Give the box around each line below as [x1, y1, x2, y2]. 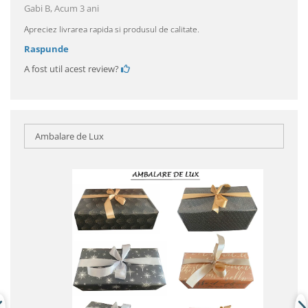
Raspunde [24, 43, 69, 56]
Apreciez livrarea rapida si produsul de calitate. [24, 23, 199, 36]
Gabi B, [24, 2, 54, 15]
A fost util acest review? [24, 63, 121, 76]
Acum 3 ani [54, 2, 99, 15]
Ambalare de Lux [35, 130, 104, 143]
